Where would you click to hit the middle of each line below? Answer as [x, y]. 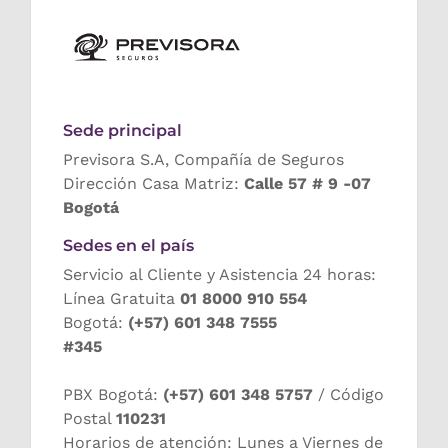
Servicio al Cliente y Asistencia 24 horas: [219, 275]
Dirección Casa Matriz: [153, 184]
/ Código [348, 395]
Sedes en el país [128, 246]
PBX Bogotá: [113, 395]
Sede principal [122, 131]
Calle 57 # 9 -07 [307, 184]
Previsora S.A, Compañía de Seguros [203, 160]
